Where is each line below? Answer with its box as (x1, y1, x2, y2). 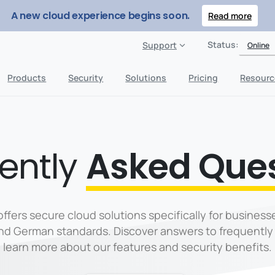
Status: (207, 39, 239, 50)
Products (7, 71, 47, 83)
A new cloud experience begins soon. (11, 8, 190, 23)
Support (142, 39, 177, 51)
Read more (207, 10, 252, 21)
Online (247, 39, 269, 50)
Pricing (188, 71, 219, 83)
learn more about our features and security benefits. (3, 239, 272, 254)
